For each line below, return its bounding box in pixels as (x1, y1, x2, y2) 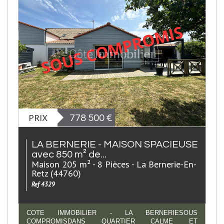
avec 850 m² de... (31, 149, 106, 160)
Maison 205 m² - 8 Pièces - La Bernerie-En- (31, 158, 196, 170)
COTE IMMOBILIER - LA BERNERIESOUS (26, 209, 197, 217)
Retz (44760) (31, 167, 81, 179)
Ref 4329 (31, 180, 55, 189)
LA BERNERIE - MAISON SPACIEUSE (31, 139, 198, 150)
